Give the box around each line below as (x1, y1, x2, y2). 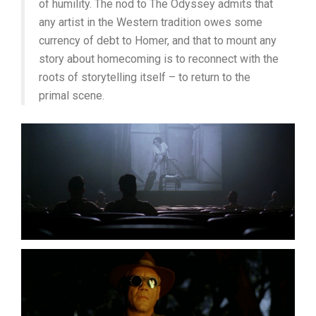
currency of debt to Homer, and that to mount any (39, 33, 276, 47)
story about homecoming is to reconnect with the (39, 51, 279, 66)
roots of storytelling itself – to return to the (39, 70, 250, 84)
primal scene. (39, 88, 104, 102)
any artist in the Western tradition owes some (39, 15, 262, 29)
